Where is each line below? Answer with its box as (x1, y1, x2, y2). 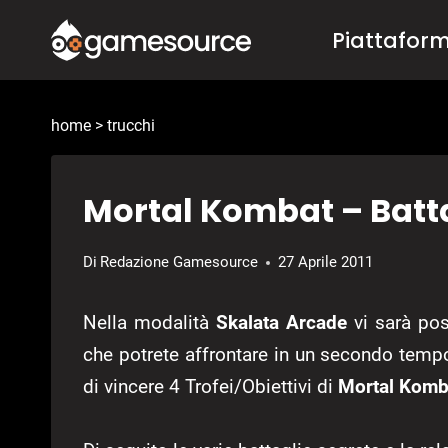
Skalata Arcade (216, 311, 355, 335)
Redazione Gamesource (100, 253, 259, 272)
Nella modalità (83, 311, 217, 335)
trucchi (107, 116, 155, 136)
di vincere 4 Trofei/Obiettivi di (83, 375, 338, 399)
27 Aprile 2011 (278, 253, 374, 272)
